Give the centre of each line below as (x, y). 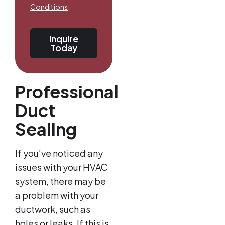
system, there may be (61, 181)
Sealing (46, 129)
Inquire (64, 39)
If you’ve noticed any (59, 153)
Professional (67, 92)
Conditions (49, 7)
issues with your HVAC (62, 167)
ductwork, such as (53, 209)
